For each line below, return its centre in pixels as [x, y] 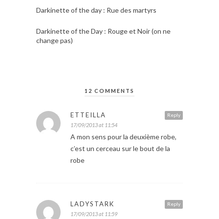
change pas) [55, 40]
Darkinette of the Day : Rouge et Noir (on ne [103, 31]
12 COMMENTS [109, 90]
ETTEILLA [88, 115]
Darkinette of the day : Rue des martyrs [96, 10]
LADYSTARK [92, 204]
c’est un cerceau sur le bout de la [120, 148]
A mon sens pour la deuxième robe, [123, 136]
